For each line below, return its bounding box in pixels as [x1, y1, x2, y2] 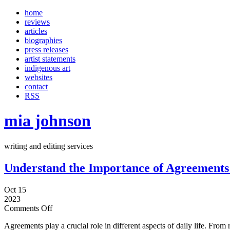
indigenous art [25, 64, 70, 72]
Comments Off [4, 203, 52, 213]
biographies [25, 36, 62, 45]
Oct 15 [4, 185, 26, 194]
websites [25, 73, 52, 82]
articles [25, 27, 47, 35]
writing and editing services [4, 141, 93, 150]
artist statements [25, 54, 75, 63]
